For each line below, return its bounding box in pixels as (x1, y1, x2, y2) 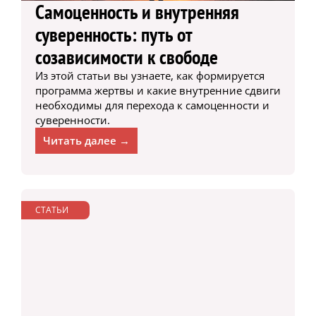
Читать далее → (42, 133, 130, 147)
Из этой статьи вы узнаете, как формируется (35, 68, 265, 83)
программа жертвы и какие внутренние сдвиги (35, 83, 281, 97)
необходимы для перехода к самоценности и (35, 97, 269, 112)
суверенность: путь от (35, 20, 192, 47)
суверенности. (35, 112, 110, 127)
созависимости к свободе (35, 43, 218, 70)
